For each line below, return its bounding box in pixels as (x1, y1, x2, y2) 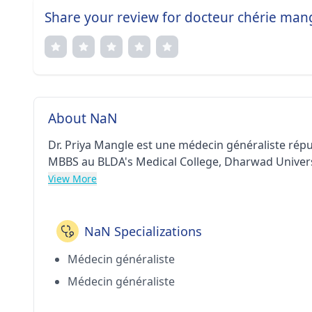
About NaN (48, 109, 117, 127)
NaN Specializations (84, 223, 202, 240)
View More (48, 172, 97, 185)
